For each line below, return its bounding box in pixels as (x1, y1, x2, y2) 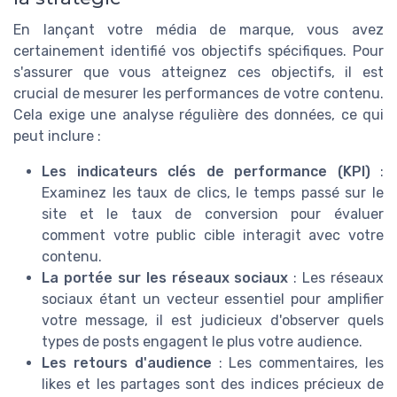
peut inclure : (13, 127, 101, 144)
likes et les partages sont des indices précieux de (42, 375, 384, 393)
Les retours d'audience (42, 354, 212, 371)
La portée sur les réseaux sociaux (42, 269, 289, 286)
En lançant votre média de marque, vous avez (13, 20, 384, 38)
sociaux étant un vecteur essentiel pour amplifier (42, 290, 384, 307)
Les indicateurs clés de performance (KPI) (42, 162, 370, 180)
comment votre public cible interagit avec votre (42, 226, 384, 244)
